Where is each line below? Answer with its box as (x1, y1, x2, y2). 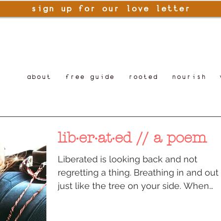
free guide (65, 73, 114, 81)
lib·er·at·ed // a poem (58, 129, 207, 147)
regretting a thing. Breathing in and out (58, 167, 219, 178)
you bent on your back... (58, 193, 157, 204)
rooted (128, 73, 158, 81)
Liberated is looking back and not (58, 153, 197, 164)
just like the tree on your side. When (58, 180, 209, 191)
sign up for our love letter (31, 4, 190, 14)
